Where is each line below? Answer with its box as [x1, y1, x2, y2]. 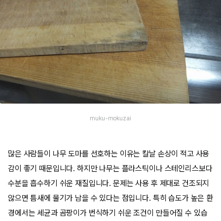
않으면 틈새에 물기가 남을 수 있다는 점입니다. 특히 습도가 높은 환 [8, 193, 213, 203]
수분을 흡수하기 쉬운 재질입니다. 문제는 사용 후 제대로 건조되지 [8, 179, 210, 188]
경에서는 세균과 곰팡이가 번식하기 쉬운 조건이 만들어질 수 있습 [8, 208, 208, 218]
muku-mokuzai [90, 114, 131, 122]
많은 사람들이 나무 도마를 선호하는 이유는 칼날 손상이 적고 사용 [8, 149, 210, 158]
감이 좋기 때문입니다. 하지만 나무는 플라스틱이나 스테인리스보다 [8, 164, 213, 173]
